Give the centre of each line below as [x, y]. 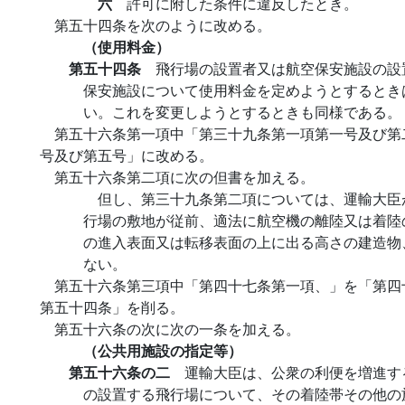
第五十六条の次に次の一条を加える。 [177, 329]
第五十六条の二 [127, 372]
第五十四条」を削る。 [112, 307]
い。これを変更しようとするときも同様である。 [242, 112]
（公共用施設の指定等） [163, 350]
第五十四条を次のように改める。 [163, 25]
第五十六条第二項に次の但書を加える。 [184, 177]
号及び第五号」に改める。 [127, 155]
